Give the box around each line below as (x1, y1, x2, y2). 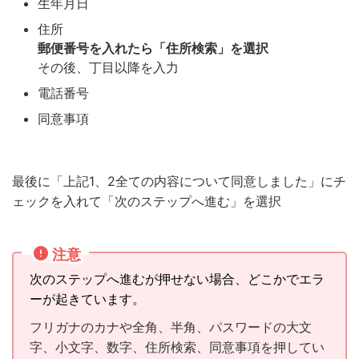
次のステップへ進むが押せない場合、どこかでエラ (30, 270, 325, 287)
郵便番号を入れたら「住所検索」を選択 (38, 39, 268, 56)
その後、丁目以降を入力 (38, 58, 179, 75)
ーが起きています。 (30, 290, 145, 307)
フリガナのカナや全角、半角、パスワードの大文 (30, 318, 312, 335)
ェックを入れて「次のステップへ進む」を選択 (12, 192, 281, 209)
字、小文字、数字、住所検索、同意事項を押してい (30, 338, 325, 355)
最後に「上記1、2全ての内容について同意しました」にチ (12, 172, 346, 189)
